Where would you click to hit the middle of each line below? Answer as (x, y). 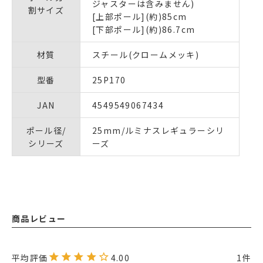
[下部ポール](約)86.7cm (144, 30)
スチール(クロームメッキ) (146, 55)
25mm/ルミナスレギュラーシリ (159, 131)
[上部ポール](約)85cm (140, 17)
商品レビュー (39, 219)
